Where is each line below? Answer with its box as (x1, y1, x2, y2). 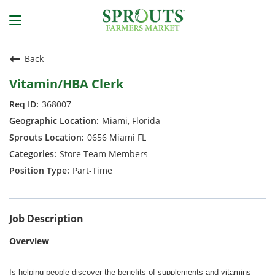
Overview (9, 235, 49, 247)
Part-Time (72, 165, 112, 176)
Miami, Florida (102, 115, 160, 126)
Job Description (9, 212, 83, 225)
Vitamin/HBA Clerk (9, 76, 123, 92)
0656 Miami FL (87, 131, 146, 143)
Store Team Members (60, 148, 148, 160)
